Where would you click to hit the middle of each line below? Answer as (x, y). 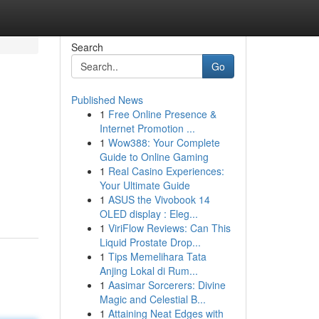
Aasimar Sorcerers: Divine (167, 285)
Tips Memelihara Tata (157, 256)
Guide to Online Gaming (154, 157)
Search (87, 47)
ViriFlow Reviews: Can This (169, 228)
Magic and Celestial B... (152, 299)
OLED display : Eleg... (148, 214)
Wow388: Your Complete (164, 142)
